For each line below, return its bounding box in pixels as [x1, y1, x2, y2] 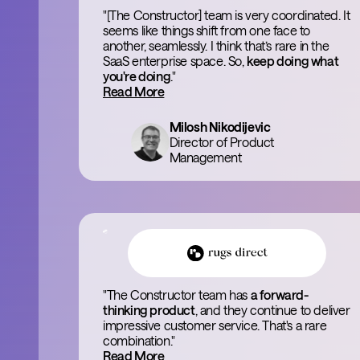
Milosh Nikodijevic [169, 119, 271, 134]
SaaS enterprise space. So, [103, 53, 247, 68]
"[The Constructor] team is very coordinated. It [103, 7, 350, 22]
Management [169, 149, 242, 165]
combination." [103, 333, 175, 348]
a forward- [250, 287, 309, 302]
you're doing [103, 68, 171, 84]
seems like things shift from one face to [103, 22, 311, 38]
